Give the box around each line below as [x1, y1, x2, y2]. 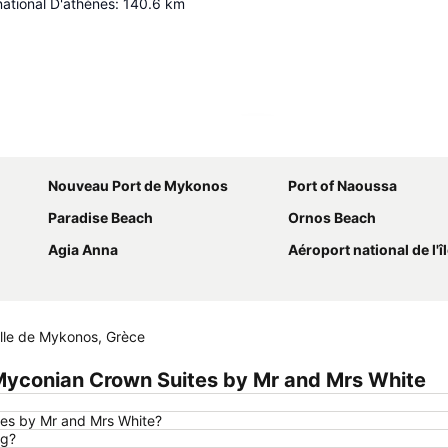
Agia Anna [48, 241, 118, 259]
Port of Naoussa [288, 177, 397, 195]
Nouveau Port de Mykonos [48, 177, 228, 195]
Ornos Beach [288, 209, 376, 227]
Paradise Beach [48, 209, 153, 227]
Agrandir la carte [268, 133, 377, 151]
